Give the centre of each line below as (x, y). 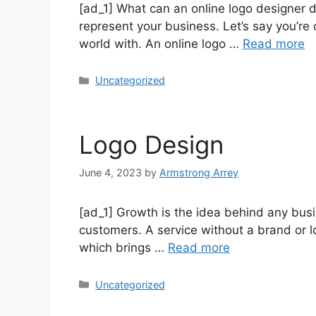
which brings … (123, 247)
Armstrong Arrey (199, 172)
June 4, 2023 (110, 172)
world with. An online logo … (161, 43)
